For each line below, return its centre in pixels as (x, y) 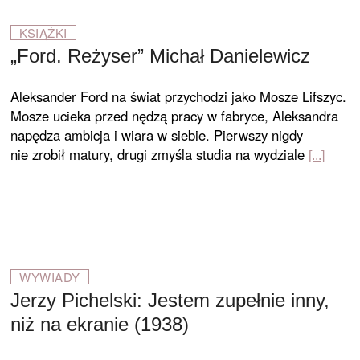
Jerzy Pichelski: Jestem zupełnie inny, (170, 300)
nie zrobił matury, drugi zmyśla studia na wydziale (158, 154)
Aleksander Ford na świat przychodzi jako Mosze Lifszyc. (179, 96)
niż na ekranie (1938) (100, 324)
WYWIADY (50, 277)
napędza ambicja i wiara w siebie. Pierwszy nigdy (157, 135)
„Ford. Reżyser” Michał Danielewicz (161, 56)
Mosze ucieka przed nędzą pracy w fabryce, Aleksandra (175, 116)
